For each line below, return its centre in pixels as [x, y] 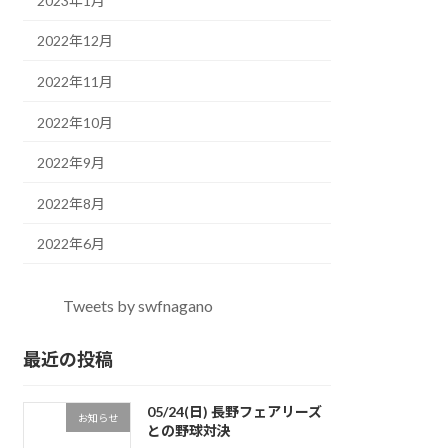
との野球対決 [188, 430]
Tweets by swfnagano [138, 306]
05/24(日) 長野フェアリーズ [234, 411]
